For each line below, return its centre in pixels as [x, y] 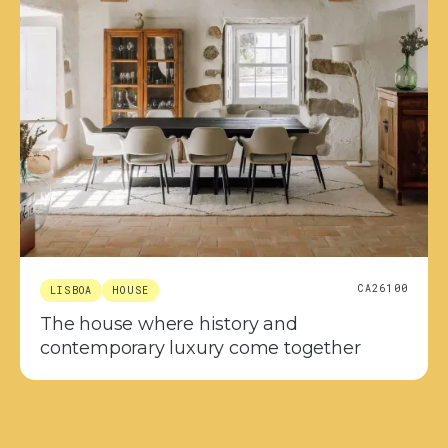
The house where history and [169, 324]
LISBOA [71, 291]
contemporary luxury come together [200, 348]
